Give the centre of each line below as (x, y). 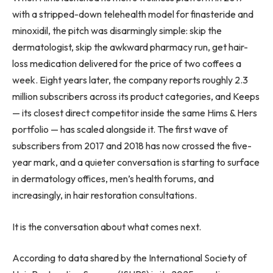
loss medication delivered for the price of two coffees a (127, 64)
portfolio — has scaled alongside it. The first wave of (120, 129)
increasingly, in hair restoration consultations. (105, 195)
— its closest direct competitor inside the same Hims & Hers (135, 113)
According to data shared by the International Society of (129, 258)
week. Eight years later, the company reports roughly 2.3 (130, 80)
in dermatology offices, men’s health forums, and (113, 179)
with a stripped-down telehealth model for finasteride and (133, 14)
